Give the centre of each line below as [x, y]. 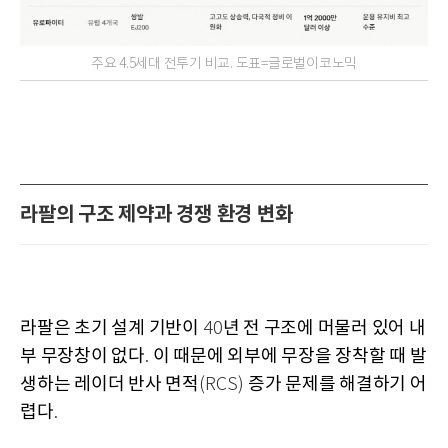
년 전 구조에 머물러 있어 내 [324, 328]
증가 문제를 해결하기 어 [337, 384]
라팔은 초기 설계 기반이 [111, 328]
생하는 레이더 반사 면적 [109, 384]
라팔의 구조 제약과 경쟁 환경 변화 [156, 214]
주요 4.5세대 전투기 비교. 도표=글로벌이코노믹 [224, 63]
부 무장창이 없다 [82, 356]
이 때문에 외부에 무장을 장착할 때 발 [289, 356]
